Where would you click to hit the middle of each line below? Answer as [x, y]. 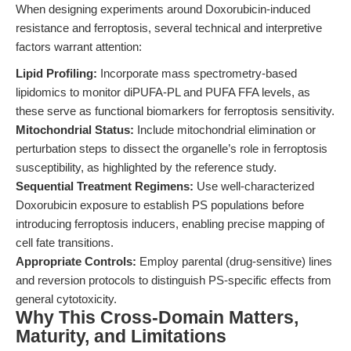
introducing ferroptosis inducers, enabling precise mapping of [170, 224]
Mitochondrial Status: [75, 130]
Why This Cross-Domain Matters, [157, 318]
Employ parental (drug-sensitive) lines [234, 261]
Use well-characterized [254, 186]
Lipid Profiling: [56, 73]
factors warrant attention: [79, 47]
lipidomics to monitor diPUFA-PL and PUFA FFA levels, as [163, 92]
